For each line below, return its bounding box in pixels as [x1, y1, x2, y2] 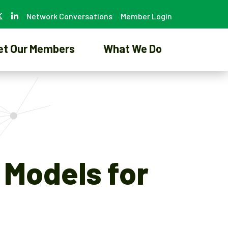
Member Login [121, 11, 172, 21]
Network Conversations [26, 11, 112, 21]
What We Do [103, 41, 162, 55]
